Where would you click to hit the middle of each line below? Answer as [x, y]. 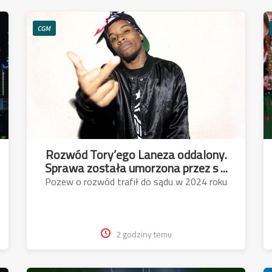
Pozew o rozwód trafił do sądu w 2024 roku [136, 181]
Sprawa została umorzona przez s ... [136, 168]
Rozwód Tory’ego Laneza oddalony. [136, 154]
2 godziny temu [144, 234]
